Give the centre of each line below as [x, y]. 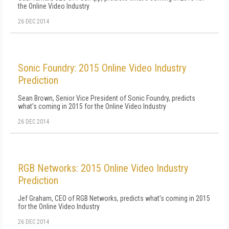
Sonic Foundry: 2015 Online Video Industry [102, 68]
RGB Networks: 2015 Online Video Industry [103, 168]
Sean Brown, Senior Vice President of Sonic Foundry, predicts [107, 98]
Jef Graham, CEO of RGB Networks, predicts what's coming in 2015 [114, 198]
